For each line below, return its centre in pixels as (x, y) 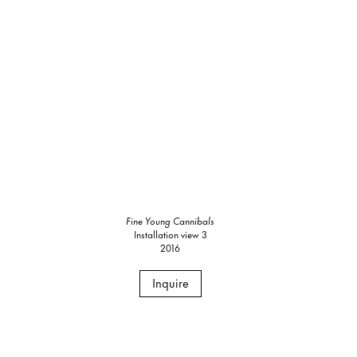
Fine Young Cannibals (171, 220)
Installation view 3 (170, 233)
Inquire (170, 282)
